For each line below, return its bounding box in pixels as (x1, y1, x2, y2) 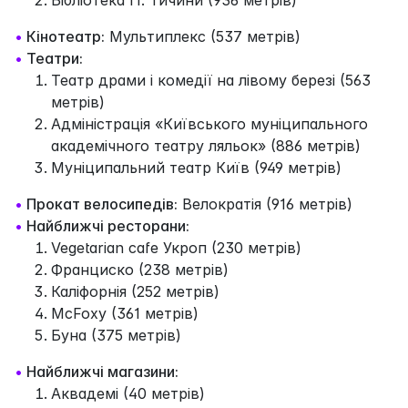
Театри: (26, 48, 83, 67)
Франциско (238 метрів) (51, 260, 229, 279)
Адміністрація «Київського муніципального (51, 114, 368, 133)
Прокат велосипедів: (26, 194, 178, 213)
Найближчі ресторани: (26, 216, 189, 235)
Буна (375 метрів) (51, 325, 181, 344)
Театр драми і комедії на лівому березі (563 (51, 70, 371, 89)
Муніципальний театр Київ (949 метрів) (51, 158, 342, 177)
